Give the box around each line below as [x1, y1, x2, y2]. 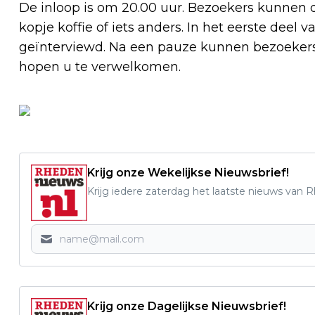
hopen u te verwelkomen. [19, 58, 181, 75]
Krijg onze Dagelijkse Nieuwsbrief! [87, 299, 286, 313]
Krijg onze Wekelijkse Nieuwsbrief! [87, 165, 289, 179]
